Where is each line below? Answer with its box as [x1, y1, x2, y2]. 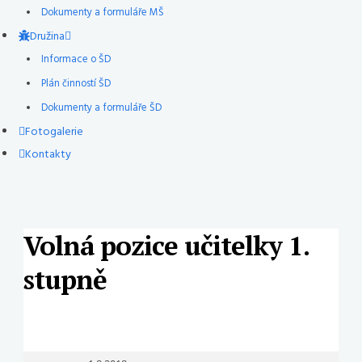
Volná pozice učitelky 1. [23, 228, 309, 263]
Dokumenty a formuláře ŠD [40, 100, 162, 116]
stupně [23, 262, 107, 297]
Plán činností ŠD [40, 76, 111, 92]
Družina [30, 27, 65, 46]
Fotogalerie [25, 123, 83, 141]
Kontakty [25, 145, 71, 164]
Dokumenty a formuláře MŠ [40, 5, 164, 21]
